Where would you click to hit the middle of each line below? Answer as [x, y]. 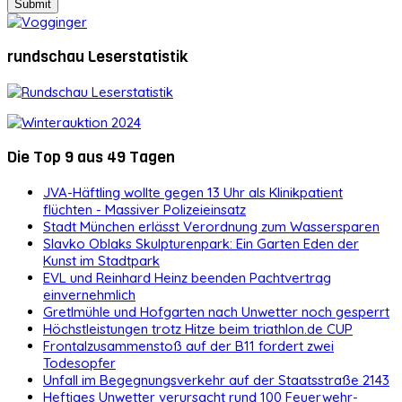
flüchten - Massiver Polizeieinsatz [144, 209]
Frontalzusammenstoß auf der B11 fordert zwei [188, 345]
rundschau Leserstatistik [98, 57]
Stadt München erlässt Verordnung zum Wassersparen [211, 226]
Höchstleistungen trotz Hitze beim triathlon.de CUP [198, 328]
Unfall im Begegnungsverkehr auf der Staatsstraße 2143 [216, 380]
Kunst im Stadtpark [101, 260]
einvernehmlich [89, 294]
